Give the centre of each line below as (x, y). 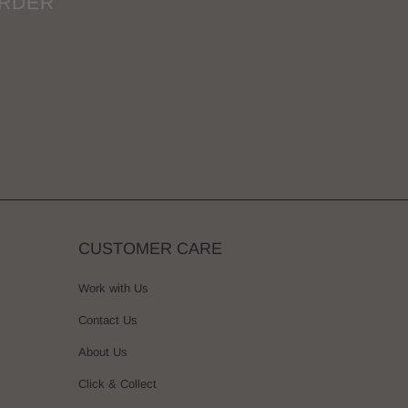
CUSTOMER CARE (150, 248)
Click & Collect (117, 383)
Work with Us (113, 288)
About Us (103, 352)
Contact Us (108, 320)
